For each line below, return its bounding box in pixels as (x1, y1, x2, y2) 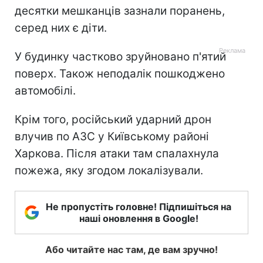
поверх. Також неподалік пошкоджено (15, 66, 225, 80)
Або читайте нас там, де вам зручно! (45, 243, 218, 255)
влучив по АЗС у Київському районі (15, 129, 209, 143)
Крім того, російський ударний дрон (15, 112, 211, 126)
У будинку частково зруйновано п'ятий (15, 49, 226, 63)
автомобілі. (15, 83, 76, 97)
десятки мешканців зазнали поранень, (15, 4, 225, 18)
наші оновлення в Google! (79, 212, 198, 224)
